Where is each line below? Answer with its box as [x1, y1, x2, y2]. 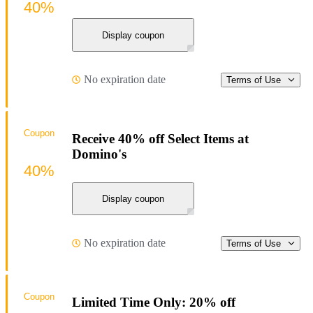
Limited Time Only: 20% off [72, 294, 235, 310]
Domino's [72, 146, 126, 161]
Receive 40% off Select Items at [72, 131, 249, 146]
